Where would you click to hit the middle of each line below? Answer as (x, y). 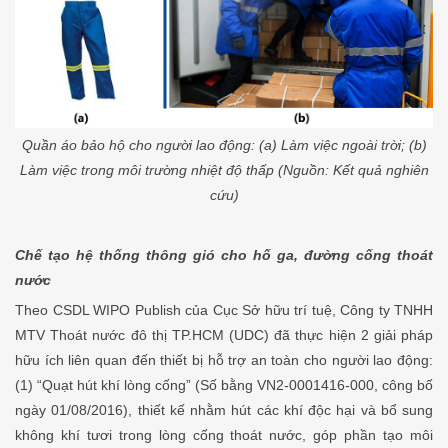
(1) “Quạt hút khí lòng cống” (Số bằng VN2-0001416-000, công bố (224, 384)
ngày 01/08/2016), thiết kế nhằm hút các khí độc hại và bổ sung (224, 409)
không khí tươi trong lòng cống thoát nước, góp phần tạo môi (224, 434)
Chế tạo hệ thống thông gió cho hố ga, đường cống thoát (224, 254)
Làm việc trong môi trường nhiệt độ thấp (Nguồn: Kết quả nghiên (224, 169)
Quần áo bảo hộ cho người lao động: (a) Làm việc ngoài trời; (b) (224, 144)
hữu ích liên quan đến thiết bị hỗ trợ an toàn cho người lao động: (224, 359)
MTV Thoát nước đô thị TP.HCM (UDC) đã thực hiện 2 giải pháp (224, 334)
